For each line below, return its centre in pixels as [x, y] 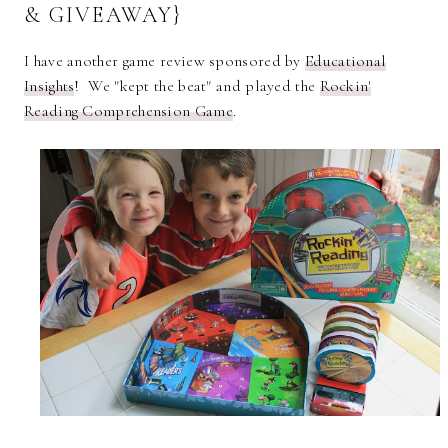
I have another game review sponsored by [165, 61]
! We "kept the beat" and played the [197, 86]
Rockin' [345, 86]
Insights [49, 86]
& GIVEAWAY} [103, 15]
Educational [346, 61]
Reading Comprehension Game [128, 111]
